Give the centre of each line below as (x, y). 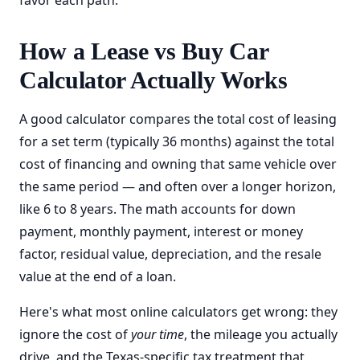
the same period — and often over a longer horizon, (178, 186)
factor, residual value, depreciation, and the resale (170, 254)
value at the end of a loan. (98, 276)
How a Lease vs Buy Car (144, 51)
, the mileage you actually (261, 334)
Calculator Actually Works (153, 80)
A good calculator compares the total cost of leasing (178, 119)
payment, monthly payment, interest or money (161, 231)
